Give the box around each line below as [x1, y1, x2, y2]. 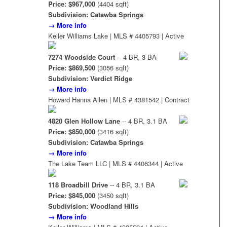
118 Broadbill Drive [48, 180, 108, 190]
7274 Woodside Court [48, 52, 115, 62]
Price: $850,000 [48, 127, 95, 137]
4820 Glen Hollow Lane [48, 116, 120, 126]
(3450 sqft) [95, 191, 129, 201]
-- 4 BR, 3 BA [115, 52, 157, 62]
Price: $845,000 [48, 191, 95, 201]
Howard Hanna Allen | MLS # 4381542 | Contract [48, 95, 190, 105]
